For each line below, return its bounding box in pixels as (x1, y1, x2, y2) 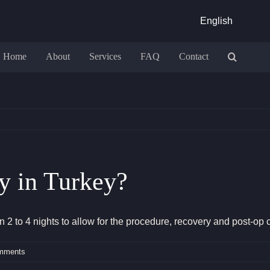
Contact (179, 51, 209, 61)
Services (89, 51, 122, 61)
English (200, 16, 233, 26)
